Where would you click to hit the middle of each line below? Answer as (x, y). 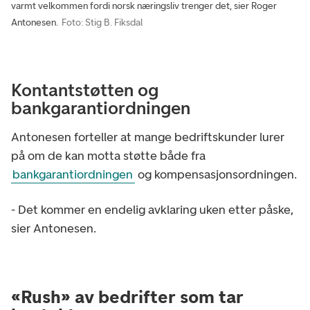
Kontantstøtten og (85, 90)
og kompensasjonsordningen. (216, 174)
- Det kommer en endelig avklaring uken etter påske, (152, 209)
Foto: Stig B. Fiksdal (102, 22)
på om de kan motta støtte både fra (108, 155)
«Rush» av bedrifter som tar (127, 297)
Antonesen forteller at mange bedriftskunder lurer (148, 137)
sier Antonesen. (54, 228)
